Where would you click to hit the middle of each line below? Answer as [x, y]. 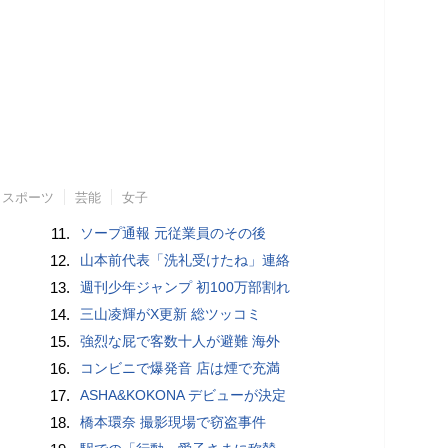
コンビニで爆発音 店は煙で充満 [180, 367]
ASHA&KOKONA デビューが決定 [183, 394]
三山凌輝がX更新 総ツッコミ [171, 313]
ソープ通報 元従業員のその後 [173, 232]
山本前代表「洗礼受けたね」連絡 [185, 259]
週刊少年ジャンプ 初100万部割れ [185, 286]
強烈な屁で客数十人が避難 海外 [180, 340]
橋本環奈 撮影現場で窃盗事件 [173, 421]
